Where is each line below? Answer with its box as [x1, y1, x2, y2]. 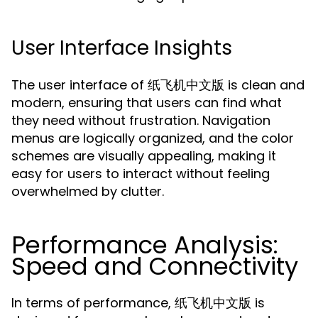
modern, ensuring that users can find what [11, 94, 282, 111]
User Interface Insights [11, 34, 232, 62]
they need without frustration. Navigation [11, 111, 270, 129]
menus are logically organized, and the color [11, 129, 294, 147]
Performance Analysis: [11, 228, 278, 262]
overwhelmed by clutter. [11, 182, 164, 200]
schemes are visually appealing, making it [11, 147, 276, 165]
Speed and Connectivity [11, 249, 298, 283]
